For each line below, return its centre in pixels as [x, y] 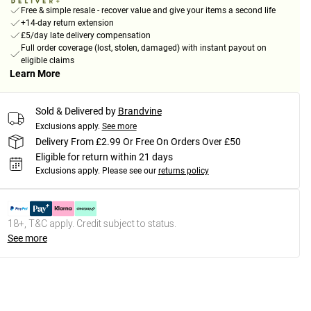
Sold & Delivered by [75, 111]
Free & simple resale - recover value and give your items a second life [148, 11]
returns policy [183, 171]
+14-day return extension [67, 23]
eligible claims [47, 61]
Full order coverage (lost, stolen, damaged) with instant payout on [143, 48]
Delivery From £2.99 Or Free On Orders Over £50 [138, 141]
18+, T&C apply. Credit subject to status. [92, 224]
